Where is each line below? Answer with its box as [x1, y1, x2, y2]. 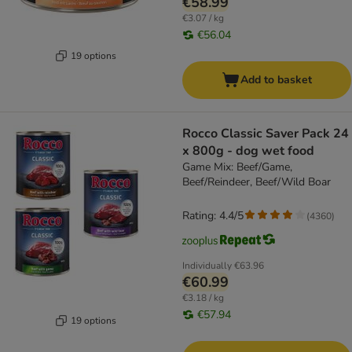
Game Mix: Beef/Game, [182, 159, 292, 175]
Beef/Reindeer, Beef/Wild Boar [182, 174, 331, 190]
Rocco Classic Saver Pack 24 [182, 125, 349, 143]
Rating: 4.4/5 [182, 208, 244, 224]
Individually [182, 259, 232, 273]
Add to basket [240, 72, 312, 88]
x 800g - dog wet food [182, 142, 314, 160]
